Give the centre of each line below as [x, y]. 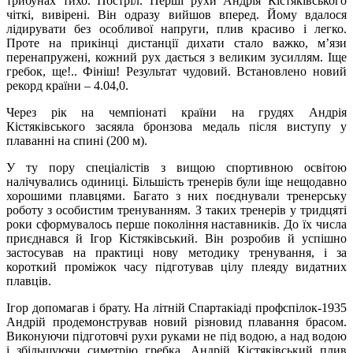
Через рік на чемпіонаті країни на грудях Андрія [176, 112]
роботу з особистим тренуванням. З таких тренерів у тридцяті [176, 210]
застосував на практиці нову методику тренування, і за [176, 252]
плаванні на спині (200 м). [77, 140]
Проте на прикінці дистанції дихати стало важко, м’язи [176, 43]
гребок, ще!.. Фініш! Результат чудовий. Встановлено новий [176, 71]
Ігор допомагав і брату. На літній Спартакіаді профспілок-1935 [176, 307]
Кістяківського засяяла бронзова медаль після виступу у [176, 126]
